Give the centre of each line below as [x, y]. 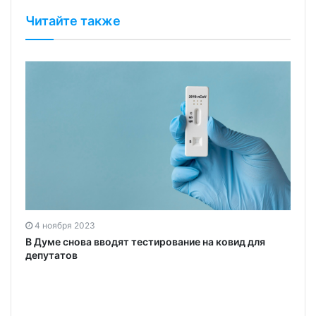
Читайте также [73, 20]
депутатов [51, 255]
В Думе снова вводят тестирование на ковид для [145, 242]
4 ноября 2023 [65, 226]
